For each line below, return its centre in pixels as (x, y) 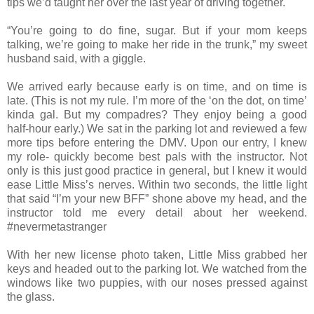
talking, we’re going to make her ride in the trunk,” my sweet (157, 45)
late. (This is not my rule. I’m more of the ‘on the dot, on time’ (157, 101)
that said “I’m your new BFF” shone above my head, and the (157, 199)
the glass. (31, 297)
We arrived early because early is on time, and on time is (157, 87)
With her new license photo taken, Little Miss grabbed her (157, 255)
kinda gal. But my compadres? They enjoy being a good (157, 115)
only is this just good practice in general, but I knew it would (157, 171)
